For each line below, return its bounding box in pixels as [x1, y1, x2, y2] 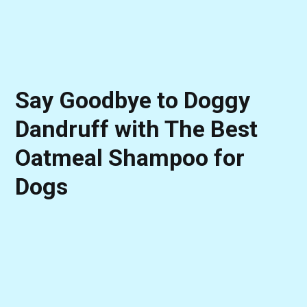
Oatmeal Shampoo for [15, 144, 245, 172]
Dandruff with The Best [15, 115, 258, 143]
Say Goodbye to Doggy [15, 86, 251, 114]
